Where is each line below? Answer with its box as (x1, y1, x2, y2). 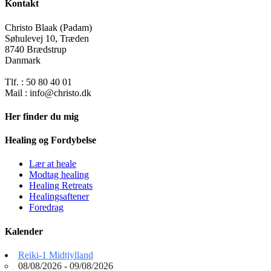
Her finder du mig (5, 111, 79, 122)
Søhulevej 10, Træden (5, 33, 89, 44)
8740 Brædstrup (5, 44, 67, 54)
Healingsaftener (29, 191, 89, 202)
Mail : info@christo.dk (5, 87, 91, 98)
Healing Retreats (29, 180, 93, 191)
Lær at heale (29, 158, 76, 169)
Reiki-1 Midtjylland (18, 249, 93, 260)
